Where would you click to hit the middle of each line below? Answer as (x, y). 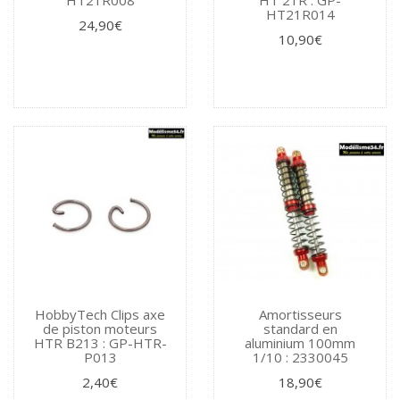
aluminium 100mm (300, 342)
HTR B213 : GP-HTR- (100, 342)
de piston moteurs (100, 328)
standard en (300, 328)
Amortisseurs (300, 314)
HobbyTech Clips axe (100, 314)
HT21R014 (300, 14)
